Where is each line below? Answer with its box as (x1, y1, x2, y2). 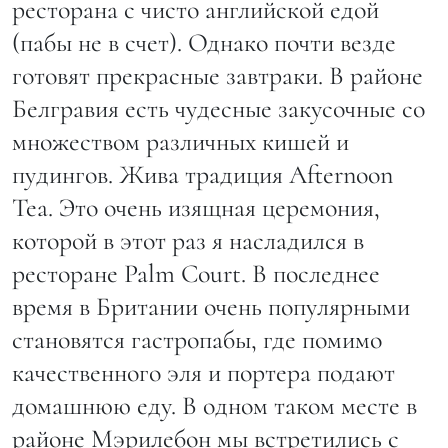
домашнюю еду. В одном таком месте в (12, 389, 417, 421)
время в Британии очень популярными (12, 290, 410, 322)
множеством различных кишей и (12, 125, 349, 157)
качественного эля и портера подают (12, 356, 395, 388)
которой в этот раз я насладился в (12, 224, 364, 256)
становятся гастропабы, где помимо (12, 323, 382, 355)
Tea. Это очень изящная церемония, (12, 191, 380, 223)
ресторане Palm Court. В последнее (12, 257, 380, 289)
